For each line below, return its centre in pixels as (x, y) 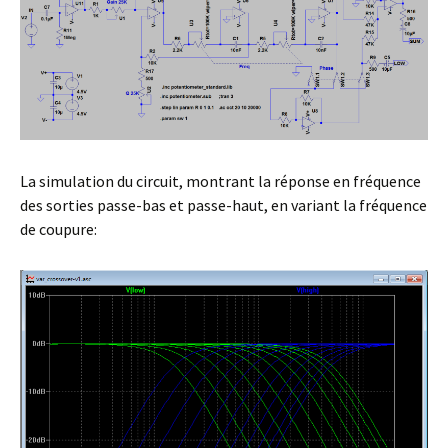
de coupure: (58, 229)
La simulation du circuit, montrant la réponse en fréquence (220, 181)
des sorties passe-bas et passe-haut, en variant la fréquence (223, 205)
